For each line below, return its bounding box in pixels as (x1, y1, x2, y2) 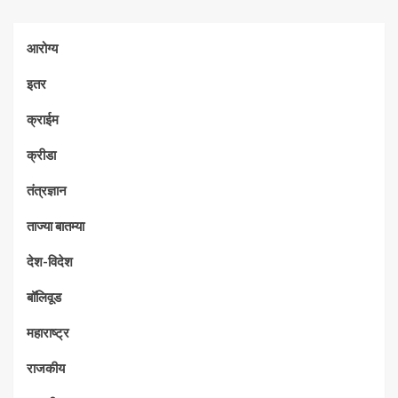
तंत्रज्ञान (27, 182, 67, 199)
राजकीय (27, 360, 65, 377)
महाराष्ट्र (27, 324, 69, 341)
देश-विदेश (27, 253, 73, 270)
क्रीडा (27, 147, 56, 163)
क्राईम (27, 111, 59, 128)
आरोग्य (27, 40, 58, 57)
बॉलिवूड (27, 289, 61, 306)
